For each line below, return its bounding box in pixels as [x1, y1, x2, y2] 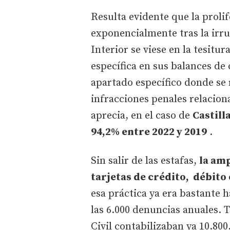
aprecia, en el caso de [91, 109, 193, 122]
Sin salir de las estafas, [91, 154, 199, 167]
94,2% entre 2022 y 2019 [91, 125, 207, 139]
